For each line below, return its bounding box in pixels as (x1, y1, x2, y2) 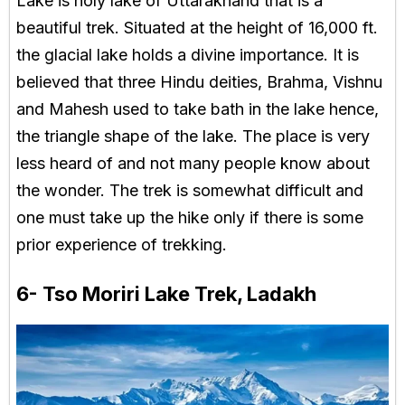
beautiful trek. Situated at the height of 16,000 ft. (16, 18, 378, 38)
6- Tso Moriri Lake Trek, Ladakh (16, 282, 316, 306)
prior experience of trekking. (16, 235, 227, 255)
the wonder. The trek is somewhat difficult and (16, 181, 363, 201)
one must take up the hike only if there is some (16, 208, 363, 228)
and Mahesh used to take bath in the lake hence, (16, 99, 379, 119)
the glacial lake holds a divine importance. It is (16, 45, 359, 65)
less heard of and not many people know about (16, 154, 370, 174)
